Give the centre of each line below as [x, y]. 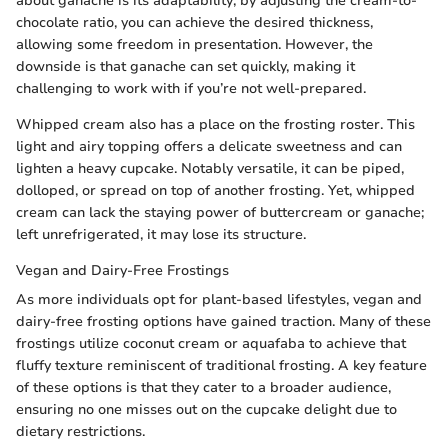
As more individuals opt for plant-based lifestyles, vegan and [219, 299]
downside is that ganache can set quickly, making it [185, 66]
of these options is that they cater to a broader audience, [203, 387]
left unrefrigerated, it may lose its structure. [161, 234]
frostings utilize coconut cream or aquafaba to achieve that [211, 343]
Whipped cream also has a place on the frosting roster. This [215, 124]
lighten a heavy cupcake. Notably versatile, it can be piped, [210, 168]
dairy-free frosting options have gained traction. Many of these [223, 321]
